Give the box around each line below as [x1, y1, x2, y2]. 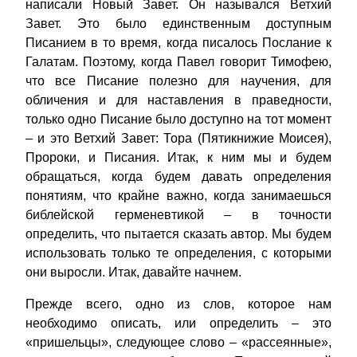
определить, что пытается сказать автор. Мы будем [25, 227, 331, 241]
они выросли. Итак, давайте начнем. [25, 265, 241, 280]
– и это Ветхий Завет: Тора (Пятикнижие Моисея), [25, 131, 331, 146]
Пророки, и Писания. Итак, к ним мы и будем [25, 151, 331, 165]
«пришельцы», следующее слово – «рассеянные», [25, 335, 331, 350]
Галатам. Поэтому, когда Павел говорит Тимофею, [25, 55, 331, 69]
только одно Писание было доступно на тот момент [25, 112, 331, 127]
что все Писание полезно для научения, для [25, 74, 331, 88]
